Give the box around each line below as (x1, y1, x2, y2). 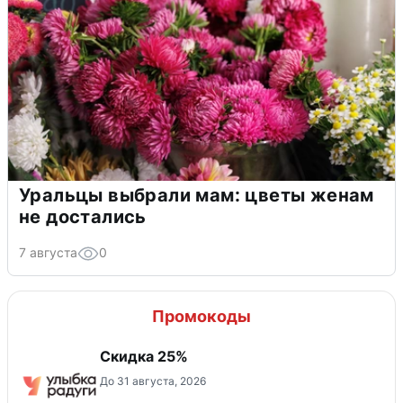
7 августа (19, 244, 77, 260)
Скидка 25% (100, 346, 188, 365)
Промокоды (152, 306, 251, 326)
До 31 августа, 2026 (100, 373, 206, 388)
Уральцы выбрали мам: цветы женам (19, 184, 374, 206)
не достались (19, 205, 147, 228)
